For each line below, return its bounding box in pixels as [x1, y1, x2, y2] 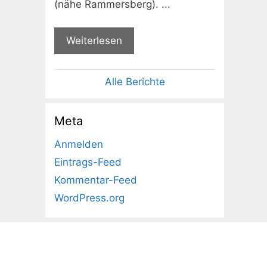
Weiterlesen [66, 34, 122, 46]
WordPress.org [54, 192, 125, 204]
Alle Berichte [104, 76, 165, 88]
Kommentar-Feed [54, 174, 137, 187]
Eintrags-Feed [54, 156, 122, 169]
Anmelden [54, 138, 103, 151]
